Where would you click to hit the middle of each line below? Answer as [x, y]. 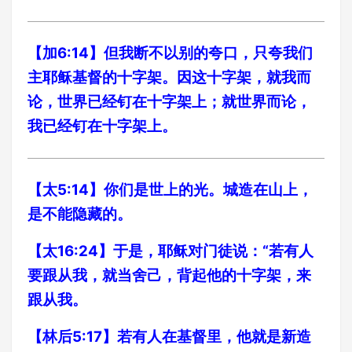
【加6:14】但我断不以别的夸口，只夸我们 [170, 53]
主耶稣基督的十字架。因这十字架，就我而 [169, 77]
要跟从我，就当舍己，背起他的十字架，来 [169, 275]
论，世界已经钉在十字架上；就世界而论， [169, 102]
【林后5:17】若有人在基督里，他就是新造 [169, 337]
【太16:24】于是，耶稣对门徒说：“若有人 [170, 251]
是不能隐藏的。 [80, 214]
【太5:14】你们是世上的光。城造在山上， [170, 190]
